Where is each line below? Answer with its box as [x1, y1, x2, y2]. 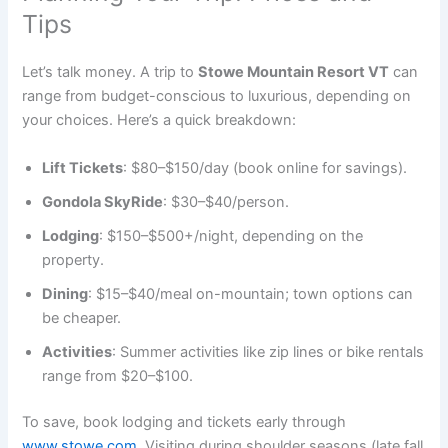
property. [42, 250, 105, 269]
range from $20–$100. [42, 366, 194, 385]
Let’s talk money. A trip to [22, 63, 199, 82]
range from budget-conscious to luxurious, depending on [22, 87, 412, 106]
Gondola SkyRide [42, 192, 164, 211]
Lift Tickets [42, 158, 124, 177]
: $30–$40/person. [163, 192, 290, 211]
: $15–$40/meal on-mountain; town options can [88, 284, 414, 303]
